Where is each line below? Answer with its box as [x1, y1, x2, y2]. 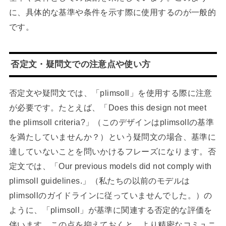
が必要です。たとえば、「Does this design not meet [9, 103, 207, 112]
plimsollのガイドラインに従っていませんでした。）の [9, 191, 212, 200]
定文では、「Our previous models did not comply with [9, 161, 212, 171]
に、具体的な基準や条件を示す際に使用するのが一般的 [9, 8, 216, 17]
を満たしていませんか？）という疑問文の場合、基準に [9, 132, 216, 142]
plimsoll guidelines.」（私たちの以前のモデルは [9, 176, 190, 186]
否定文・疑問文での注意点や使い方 [11, 59, 151, 70]
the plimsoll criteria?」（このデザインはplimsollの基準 [9, 118, 214, 127]
